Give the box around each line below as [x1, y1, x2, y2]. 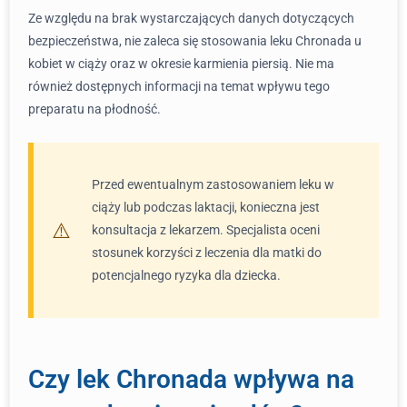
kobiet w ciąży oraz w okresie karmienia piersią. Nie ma [28, 56, 334, 71]
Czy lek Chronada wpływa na [28, 364, 354, 394]
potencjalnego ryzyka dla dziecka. [92, 268, 281, 283]
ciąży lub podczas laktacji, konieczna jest [92, 200, 320, 214]
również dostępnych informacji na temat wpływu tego [28, 79, 330, 94]
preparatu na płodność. [28, 102, 161, 116]
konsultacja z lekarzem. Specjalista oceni [92, 223, 320, 237]
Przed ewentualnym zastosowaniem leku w [92, 177, 334, 192]
